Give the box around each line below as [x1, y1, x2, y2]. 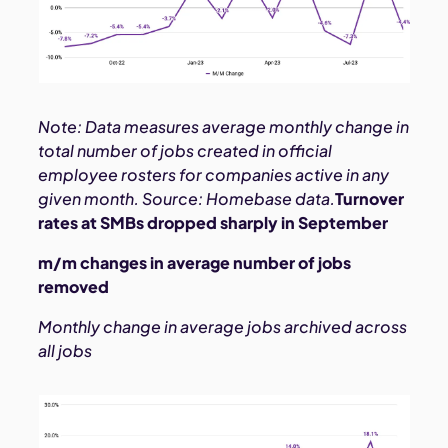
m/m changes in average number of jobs [38, 252, 352, 274]
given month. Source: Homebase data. [38, 188, 336, 210]
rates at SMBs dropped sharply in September [38, 212, 389, 234]
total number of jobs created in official [38, 140, 333, 162]
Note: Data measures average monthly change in [38, 116, 410, 138]
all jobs [38, 340, 93, 362]
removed [38, 276, 110, 298]
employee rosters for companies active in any [38, 164, 390, 186]
